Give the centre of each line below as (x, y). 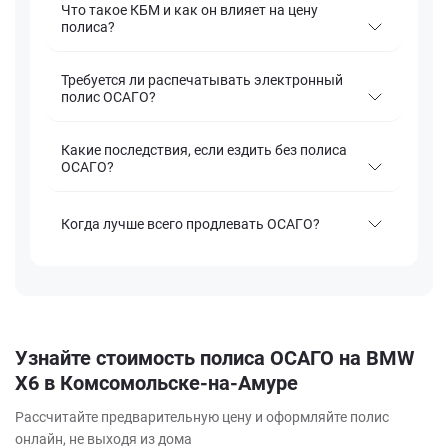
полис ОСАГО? (108, 97)
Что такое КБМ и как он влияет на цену (189, 10)
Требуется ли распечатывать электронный (202, 80)
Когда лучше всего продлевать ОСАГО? (190, 223)
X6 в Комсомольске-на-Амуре (156, 383)
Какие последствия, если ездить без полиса (204, 150)
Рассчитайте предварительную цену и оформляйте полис (202, 417)
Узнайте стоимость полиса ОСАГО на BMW (214, 358)
